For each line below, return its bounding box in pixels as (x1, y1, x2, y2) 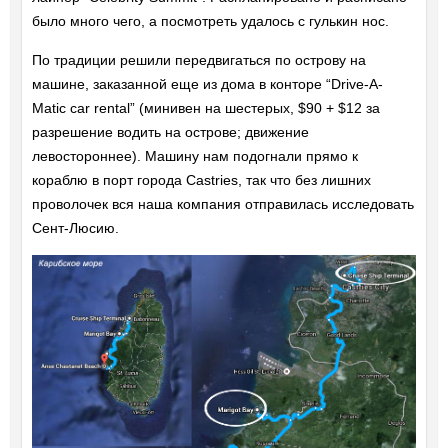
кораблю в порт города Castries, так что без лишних (31, 172, 371, 189)
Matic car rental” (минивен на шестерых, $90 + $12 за (31, 100, 380, 117)
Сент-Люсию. (31, 220, 119, 237)
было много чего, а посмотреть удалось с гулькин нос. (31, 13, 389, 30)
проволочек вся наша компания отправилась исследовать (31, 196, 414, 213)
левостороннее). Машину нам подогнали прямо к (31, 148, 358, 165)
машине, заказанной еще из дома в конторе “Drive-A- (31, 76, 383, 93)
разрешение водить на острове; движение (31, 124, 309, 141)
